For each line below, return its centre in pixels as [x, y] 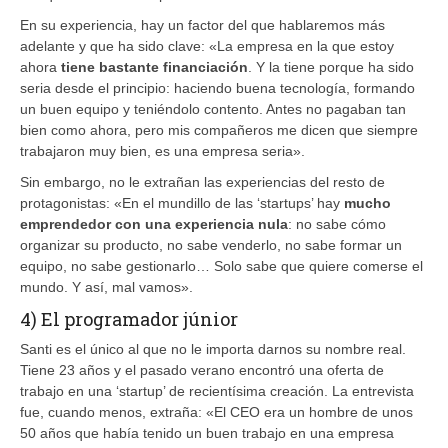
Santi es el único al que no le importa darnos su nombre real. [213, 348]
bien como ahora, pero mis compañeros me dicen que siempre [219, 129]
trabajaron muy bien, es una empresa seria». [162, 150]
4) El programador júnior [129, 318]
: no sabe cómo [337, 223]
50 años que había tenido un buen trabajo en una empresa [207, 432]
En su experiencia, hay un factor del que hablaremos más [202, 24]
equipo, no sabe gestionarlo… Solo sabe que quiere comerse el [221, 265]
